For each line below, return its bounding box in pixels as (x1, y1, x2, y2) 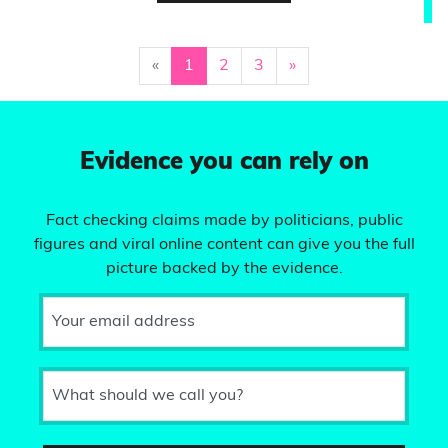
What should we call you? (52, 388, 243, 404)
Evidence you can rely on (79, 151, 369, 175)
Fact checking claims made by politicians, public (45, 213, 403, 229)
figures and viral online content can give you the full (33, 237, 415, 253)
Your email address (52, 314, 195, 330)
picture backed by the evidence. (105, 261, 343, 277)
